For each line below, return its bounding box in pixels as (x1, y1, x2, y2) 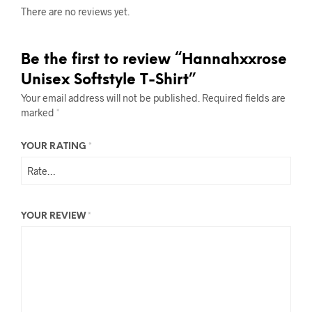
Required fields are (202, 92, 286, 104)
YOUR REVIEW (21, 212, 88, 221)
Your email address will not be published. (21, 92, 200, 104)
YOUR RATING (21, 142, 88, 151)
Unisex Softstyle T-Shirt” (21, 72, 196, 88)
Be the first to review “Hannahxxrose (21, 52, 287, 68)
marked (21, 107, 56, 118)
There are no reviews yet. (21, 6, 130, 17)
